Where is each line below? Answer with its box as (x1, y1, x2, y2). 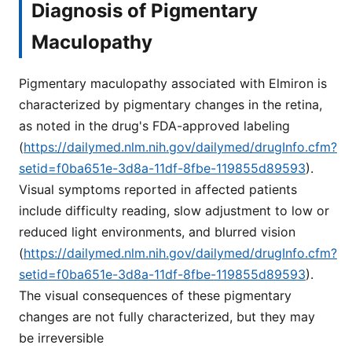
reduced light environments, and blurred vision (19, 224, 295, 240)
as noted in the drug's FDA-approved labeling (19, 118, 290, 134)
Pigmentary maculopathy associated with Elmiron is (19, 75, 327, 92)
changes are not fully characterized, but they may (19, 309, 315, 325)
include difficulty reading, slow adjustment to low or (19, 203, 329, 219)
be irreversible (19, 330, 104, 346)
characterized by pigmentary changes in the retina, (19, 97, 322, 113)
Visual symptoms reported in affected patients (19, 181, 297, 198)
